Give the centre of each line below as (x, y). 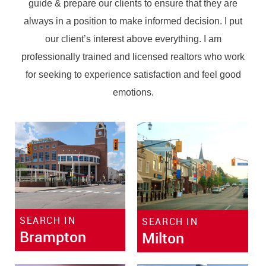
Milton (163, 237)
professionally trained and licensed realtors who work (133, 57)
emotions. (133, 93)
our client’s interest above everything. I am (133, 39)
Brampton (53, 237)
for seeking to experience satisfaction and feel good (133, 75)
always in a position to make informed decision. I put (133, 21)
